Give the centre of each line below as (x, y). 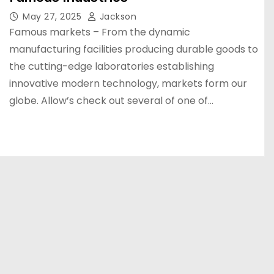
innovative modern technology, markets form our (128, 83)
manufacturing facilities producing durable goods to (134, 49)
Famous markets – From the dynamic (100, 32)
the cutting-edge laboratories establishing (112, 66)
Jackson (117, 16)
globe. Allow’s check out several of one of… (111, 100)
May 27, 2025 (54, 16)
